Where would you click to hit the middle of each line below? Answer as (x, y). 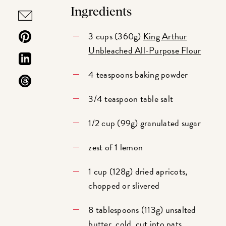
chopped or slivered (124, 186)
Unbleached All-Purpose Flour (145, 50)
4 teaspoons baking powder (138, 75)
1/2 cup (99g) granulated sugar (145, 123)
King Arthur (165, 36)
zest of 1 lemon (116, 147)
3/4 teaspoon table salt (131, 99)
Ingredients (101, 12)
